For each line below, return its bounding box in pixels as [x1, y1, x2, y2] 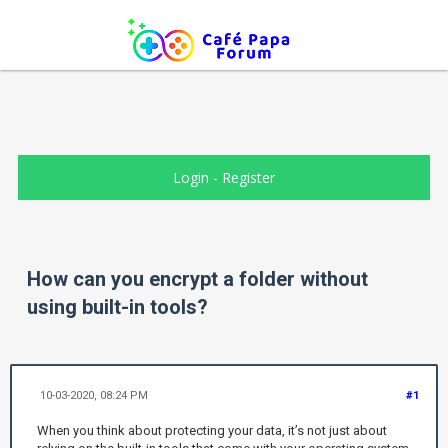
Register [221, 168, 275, 187]
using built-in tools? [27, 295, 208, 320]
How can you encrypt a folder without [27, 267, 368, 292]
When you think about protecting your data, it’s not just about [37, 422, 387, 438]
